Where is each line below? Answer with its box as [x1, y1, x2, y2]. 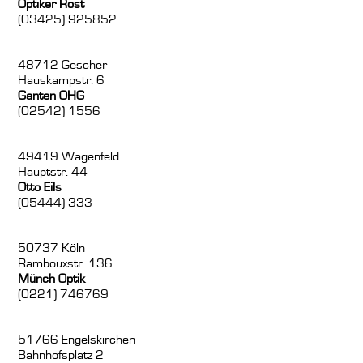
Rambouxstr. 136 [18, 257, 113, 271]
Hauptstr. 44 [18, 165, 88, 179]
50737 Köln [18, 241, 86, 255]
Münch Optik [18, 272, 86, 286]
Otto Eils [18, 181, 62, 194]
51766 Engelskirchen [18, 333, 136, 347]
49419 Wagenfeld [18, 150, 120, 164]
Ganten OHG [18, 89, 85, 103]
